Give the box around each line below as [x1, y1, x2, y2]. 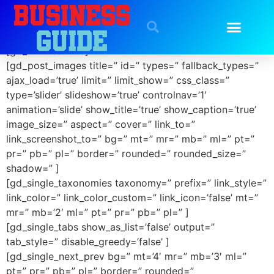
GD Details [12, 3, 136, 34]
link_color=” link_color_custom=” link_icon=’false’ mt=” [6, 191, 258, 204]
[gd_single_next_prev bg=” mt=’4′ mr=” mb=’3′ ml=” [6, 250, 246, 262]
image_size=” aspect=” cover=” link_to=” [6, 117, 195, 130]
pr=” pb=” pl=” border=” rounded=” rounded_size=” [6, 147, 246, 160]
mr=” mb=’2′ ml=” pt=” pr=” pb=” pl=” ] [6, 206, 189, 218]
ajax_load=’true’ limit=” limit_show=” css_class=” [6, 73, 229, 86]
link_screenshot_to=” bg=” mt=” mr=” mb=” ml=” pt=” [6, 132, 254, 145]
